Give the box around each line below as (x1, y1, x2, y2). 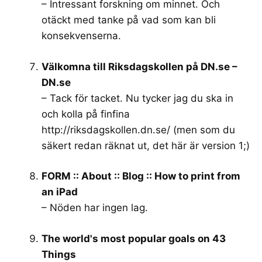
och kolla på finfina (42, 108, 130, 120)
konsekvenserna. (42, 30, 121, 42)
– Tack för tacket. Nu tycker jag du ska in (42, 92, 233, 104)
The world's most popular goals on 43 (42, 232, 226, 244)
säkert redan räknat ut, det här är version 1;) (42, 139, 250, 151)
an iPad (42, 186, 78, 198)
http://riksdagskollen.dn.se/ (42, 123, 170, 136)
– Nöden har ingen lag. (42, 202, 148, 213)
